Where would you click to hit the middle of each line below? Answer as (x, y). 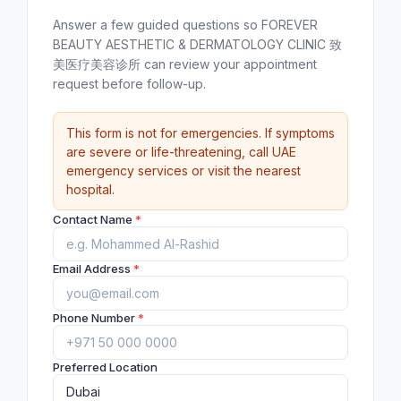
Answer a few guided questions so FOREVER (185, 25)
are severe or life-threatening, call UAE (181, 152)
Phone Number (95, 318)
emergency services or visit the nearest (183, 171)
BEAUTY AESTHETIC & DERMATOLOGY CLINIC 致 (197, 44)
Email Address (93, 269)
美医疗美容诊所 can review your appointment (185, 64)
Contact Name (94, 219)
